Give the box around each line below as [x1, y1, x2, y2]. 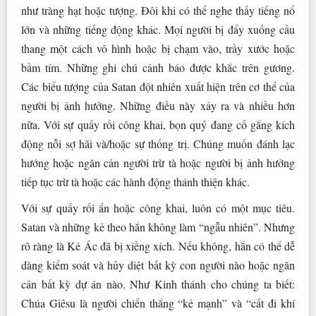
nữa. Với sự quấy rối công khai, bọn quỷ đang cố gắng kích [21, 117, 295, 133]
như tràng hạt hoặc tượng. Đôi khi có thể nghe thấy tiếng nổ [21, 3, 295, 18]
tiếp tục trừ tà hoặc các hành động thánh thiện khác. [21, 174, 250, 190]
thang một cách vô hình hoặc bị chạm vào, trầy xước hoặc [21, 41, 295, 56]
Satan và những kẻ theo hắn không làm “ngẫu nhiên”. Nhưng [21, 219, 295, 235]
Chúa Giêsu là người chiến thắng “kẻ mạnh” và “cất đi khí [21, 296, 295, 311]
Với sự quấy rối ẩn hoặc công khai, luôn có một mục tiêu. [21, 200, 295, 216]
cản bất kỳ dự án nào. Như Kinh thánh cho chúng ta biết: [21, 276, 295, 292]
